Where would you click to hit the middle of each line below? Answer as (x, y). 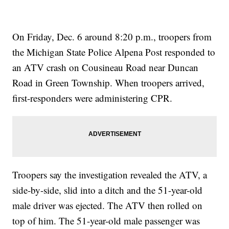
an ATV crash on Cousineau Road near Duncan (106, 67)
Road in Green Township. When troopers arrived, (109, 83)
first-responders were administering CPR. (93, 98)
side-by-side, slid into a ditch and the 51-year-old (108, 190)
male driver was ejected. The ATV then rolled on (108, 205)
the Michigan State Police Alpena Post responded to (114, 52)
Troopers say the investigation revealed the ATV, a (110, 175)
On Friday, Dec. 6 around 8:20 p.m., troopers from (112, 37)
